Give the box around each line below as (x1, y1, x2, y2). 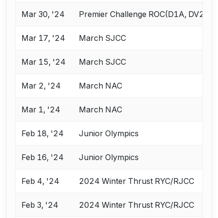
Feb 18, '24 (21, 128, 64, 139)
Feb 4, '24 (21, 176, 60, 186)
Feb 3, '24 (21, 200, 59, 210)
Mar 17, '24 (21, 33, 66, 43)
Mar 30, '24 (21, 9, 65, 19)
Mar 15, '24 (21, 57, 66, 67)
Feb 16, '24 (21, 152, 64, 163)
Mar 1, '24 (21, 105, 61, 115)
